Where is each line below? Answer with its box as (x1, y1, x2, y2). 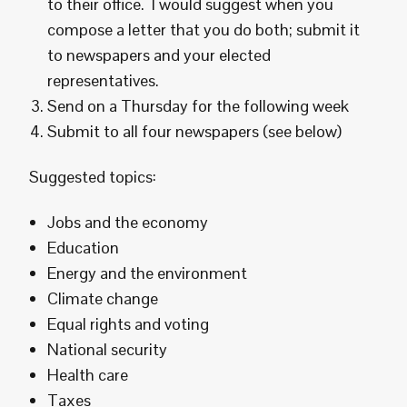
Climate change (47, 288, 162, 309)
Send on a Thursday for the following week (47, 95, 349, 116)
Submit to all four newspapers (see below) (47, 121, 342, 142)
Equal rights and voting (47, 313, 209, 334)
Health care (47, 364, 135, 385)
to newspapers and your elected (47, 45, 271, 65)
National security (47, 339, 171, 360)
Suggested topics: (29, 166, 160, 187)
